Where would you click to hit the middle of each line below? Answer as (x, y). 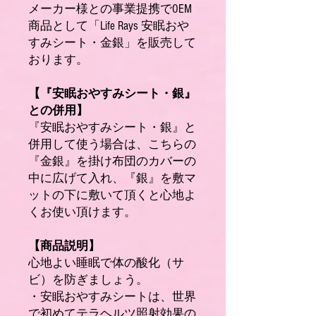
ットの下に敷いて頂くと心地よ (112, 195)
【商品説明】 (64, 246)
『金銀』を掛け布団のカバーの (112, 161)
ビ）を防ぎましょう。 (88, 280)
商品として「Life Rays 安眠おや (109, 26)
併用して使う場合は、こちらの (112, 144)
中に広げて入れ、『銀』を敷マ (112, 178)
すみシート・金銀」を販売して (112, 43)
